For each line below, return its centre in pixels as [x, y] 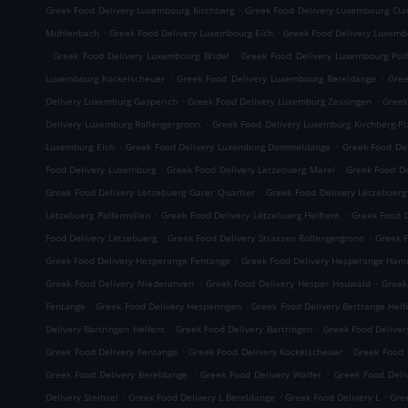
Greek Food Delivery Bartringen [244, 329]
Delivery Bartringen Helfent [105, 329]
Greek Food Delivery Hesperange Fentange [138, 260]
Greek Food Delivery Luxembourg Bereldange [276, 78]
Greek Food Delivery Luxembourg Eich [192, 33]
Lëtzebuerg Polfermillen [98, 215]
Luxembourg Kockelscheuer [106, 78]
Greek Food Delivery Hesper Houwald [288, 283]
